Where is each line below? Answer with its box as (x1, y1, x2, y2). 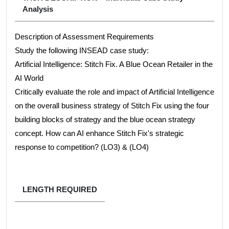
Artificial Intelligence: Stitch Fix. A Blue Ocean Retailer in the (15, 60, 213, 69)
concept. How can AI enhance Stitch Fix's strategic (15, 129, 184, 138)
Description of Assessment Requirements (15, 32, 156, 41)
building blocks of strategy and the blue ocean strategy (15, 115, 195, 124)
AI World (15, 74, 43, 83)
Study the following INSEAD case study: (15, 46, 149, 55)
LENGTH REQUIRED (22, 185, 97, 194)
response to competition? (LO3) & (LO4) (15, 143, 149, 152)
